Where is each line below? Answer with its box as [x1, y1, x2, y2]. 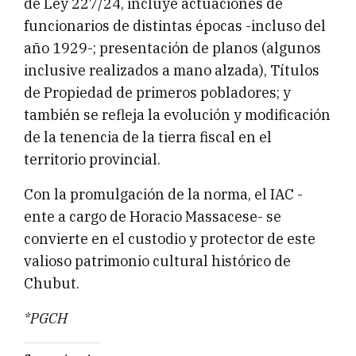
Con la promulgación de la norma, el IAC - [24, 185, 303, 204]
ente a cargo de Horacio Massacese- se [24, 207, 281, 226]
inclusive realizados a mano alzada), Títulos [24, 61, 319, 80]
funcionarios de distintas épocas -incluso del [24, 17, 326, 36]
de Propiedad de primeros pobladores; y [24, 83, 291, 103]
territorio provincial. [24, 150, 161, 169]
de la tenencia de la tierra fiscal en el [24, 128, 272, 147]
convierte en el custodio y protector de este [24, 230, 315, 249]
